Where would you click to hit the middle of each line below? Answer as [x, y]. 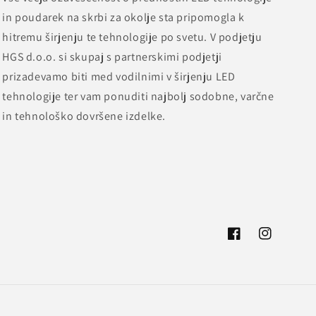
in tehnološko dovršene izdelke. [84, 116]
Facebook [249, 241]
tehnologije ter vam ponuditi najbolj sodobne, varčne [138, 96]
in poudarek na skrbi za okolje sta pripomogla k [123, 17]
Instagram [282, 241]
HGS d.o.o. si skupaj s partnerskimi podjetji [112, 57]
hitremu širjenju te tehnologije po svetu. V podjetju [132, 37]
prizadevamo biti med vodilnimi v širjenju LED [119, 77]
